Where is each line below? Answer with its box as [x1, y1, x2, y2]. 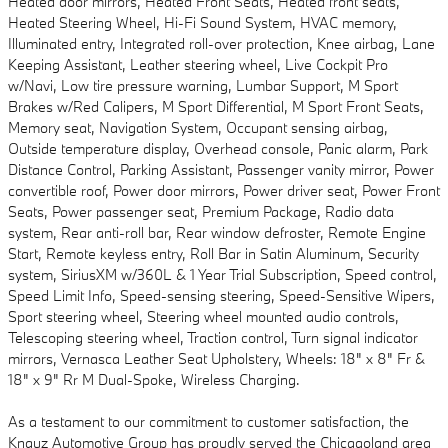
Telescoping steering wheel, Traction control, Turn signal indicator [8, 328, 418, 348]
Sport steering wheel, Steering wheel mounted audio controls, [8, 307, 399, 327]
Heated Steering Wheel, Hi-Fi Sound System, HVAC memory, [8, 13, 397, 33]
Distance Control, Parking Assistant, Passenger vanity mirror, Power [8, 160, 434, 180]
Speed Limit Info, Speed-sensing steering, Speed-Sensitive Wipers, [8, 286, 435, 306]
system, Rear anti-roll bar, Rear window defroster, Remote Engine [8, 223, 426, 243]
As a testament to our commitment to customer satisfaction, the [8, 412, 409, 432]
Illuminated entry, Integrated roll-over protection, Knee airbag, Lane [8, 34, 435, 54]
